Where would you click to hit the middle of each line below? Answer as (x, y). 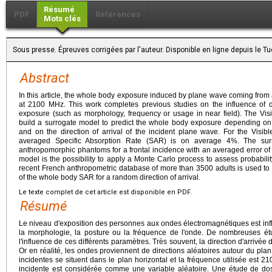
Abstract (45, 78)
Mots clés (62, 18)
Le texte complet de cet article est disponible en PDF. (105, 192)
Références (118, 14)
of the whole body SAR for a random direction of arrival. (110, 177)
